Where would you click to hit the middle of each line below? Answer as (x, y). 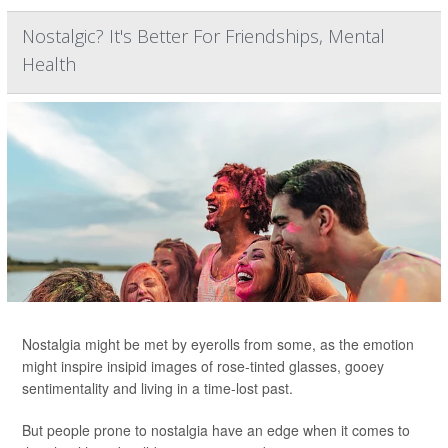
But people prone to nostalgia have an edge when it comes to (216, 430)
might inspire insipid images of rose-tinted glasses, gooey (203, 366)
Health (49, 64)
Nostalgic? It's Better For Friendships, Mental (203, 36)
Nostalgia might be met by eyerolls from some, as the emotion (218, 344)
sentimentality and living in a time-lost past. (157, 388)
